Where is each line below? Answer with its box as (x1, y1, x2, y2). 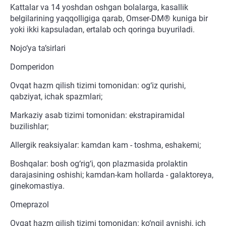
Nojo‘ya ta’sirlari (10, 43, 66, 53)
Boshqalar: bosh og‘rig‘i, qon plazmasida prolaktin (10, 159, 188, 169)
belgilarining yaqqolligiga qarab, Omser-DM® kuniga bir (10, 14, 208, 24)
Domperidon (10, 62, 54, 72)
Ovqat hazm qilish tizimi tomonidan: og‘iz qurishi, (10, 81, 186, 91)
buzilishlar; (10, 122, 48, 132)
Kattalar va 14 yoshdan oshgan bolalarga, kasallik (10, 3, 188, 13)
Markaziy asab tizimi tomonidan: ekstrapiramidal (10, 110, 185, 121)
